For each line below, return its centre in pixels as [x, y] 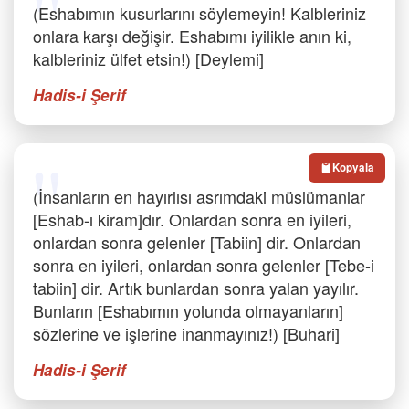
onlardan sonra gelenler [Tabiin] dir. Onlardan [197, 242]
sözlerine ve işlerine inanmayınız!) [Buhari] [186, 333]
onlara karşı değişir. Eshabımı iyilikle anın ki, [192, 36]
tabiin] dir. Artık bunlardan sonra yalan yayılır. [196, 288]
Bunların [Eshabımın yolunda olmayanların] [188, 310]
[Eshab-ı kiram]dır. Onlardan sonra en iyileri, [192, 219]
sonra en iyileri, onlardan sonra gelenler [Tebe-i [204, 265]
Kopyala [353, 168]
